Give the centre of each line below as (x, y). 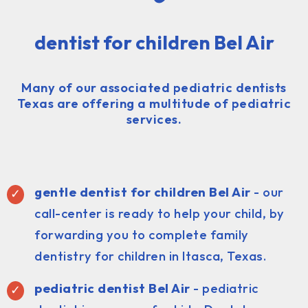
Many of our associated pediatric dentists (154, 87)
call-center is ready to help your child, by (159, 213)
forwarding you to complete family (142, 234)
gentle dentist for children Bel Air (143, 192)
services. (154, 119)
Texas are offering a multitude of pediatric (154, 103)
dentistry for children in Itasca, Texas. (150, 256)
